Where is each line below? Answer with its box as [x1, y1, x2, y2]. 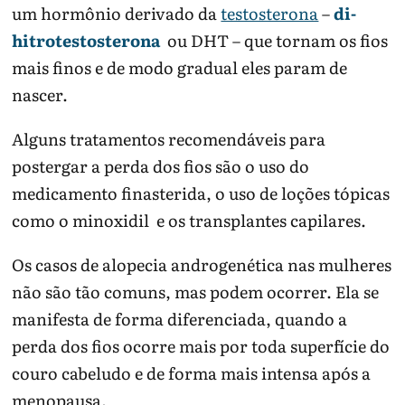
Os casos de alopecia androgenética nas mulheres [12, 252, 392, 278]
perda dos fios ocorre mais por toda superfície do [12, 334, 391, 359]
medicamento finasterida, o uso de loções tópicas [12, 181, 391, 206]
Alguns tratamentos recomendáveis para [12, 127, 326, 152]
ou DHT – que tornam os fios [164, 28, 389, 53]
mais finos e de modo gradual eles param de [12, 55, 348, 80]
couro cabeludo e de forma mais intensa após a [12, 361, 372, 386]
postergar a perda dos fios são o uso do [12, 154, 310, 179]
